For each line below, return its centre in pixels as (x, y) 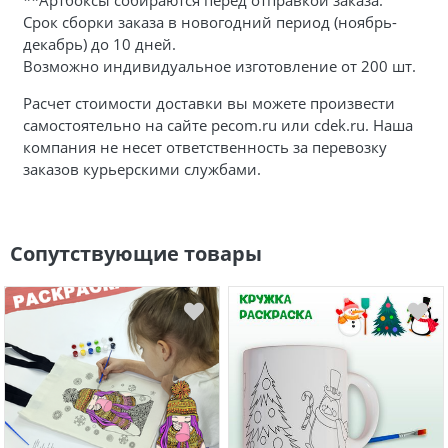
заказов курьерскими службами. (145, 168)
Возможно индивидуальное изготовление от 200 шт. (221, 65)
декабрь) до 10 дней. (99, 43)
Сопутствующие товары (136, 254)
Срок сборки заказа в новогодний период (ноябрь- (209, 21)
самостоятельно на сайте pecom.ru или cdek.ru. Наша (217, 124)
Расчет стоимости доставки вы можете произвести (208, 102)
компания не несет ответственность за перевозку (204, 146)
